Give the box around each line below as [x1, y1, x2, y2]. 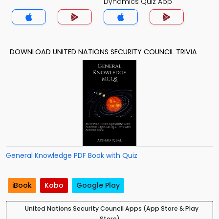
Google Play [76, 180, 120, 191]
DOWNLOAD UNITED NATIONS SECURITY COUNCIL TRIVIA [10, 47, 197, 57]
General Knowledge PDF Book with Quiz [6, 151, 137, 160]
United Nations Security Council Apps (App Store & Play [24, 204, 198, 213]
